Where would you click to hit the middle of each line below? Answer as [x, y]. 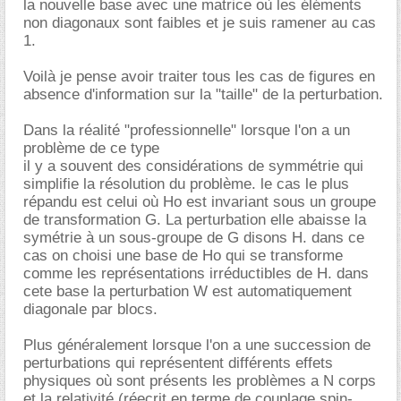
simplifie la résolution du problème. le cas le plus [186, 183]
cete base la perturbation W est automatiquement [188, 291]
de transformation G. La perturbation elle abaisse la [195, 219]
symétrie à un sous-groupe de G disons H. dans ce [194, 237]
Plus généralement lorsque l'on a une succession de [197, 345]
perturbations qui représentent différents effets [178, 363]
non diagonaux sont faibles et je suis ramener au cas [200, 22]
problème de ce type [91, 148]
